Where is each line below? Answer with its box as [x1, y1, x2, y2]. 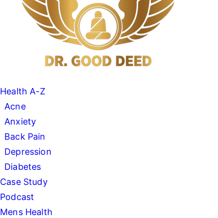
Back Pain [4, 131, 46, 142]
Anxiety [4, 116, 36, 127]
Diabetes [4, 162, 41, 172]
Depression [4, 146, 52, 157]
